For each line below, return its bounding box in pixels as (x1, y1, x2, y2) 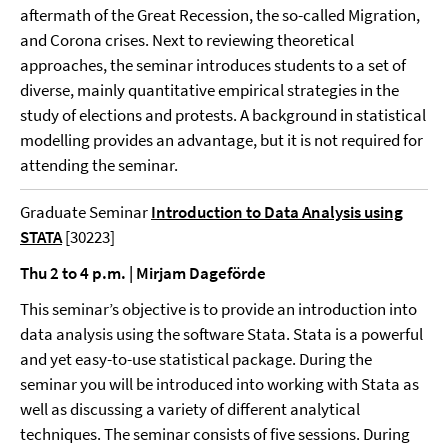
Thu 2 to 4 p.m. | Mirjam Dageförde (20, 262, 266, 284)
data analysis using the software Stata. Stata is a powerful (20, 323, 423, 345)
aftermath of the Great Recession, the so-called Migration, (20, 4, 420, 26)
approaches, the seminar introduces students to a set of (20, 54, 406, 76)
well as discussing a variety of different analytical (20, 398, 360, 420)
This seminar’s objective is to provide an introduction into (20, 298, 417, 320)
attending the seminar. (20, 154, 178, 176)
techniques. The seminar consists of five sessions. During (20, 423, 410, 445)
